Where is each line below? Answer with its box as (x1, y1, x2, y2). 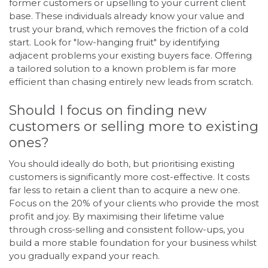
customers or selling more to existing (9, 118, 258, 135)
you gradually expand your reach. (9, 249, 160, 261)
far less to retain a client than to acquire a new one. (9, 184, 240, 196)
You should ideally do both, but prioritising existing (9, 157, 234, 169)
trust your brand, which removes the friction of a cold (9, 23, 248, 35)
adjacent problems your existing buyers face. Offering (9, 50, 252, 62)
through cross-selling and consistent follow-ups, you (9, 223, 244, 235)
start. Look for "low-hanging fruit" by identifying (9, 36, 220, 48)
